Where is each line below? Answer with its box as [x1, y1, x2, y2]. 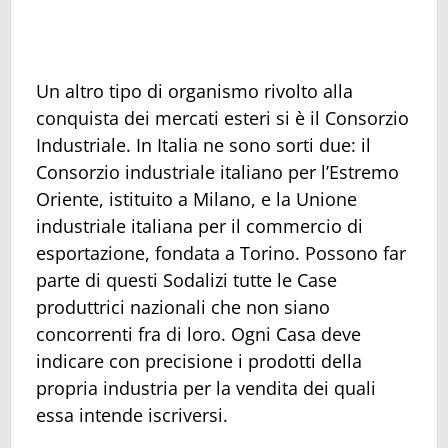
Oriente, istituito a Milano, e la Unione [36, 187, 357, 212]
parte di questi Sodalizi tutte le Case [36, 268, 337, 293]
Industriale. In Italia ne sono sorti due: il [36, 133, 371, 158]
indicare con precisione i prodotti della [36, 349, 362, 374]
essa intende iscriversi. [36, 403, 228, 428]
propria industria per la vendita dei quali [36, 376, 376, 401]
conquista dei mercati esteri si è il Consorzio [36, 106, 409, 131]
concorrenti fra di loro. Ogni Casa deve [36, 322, 361, 347]
